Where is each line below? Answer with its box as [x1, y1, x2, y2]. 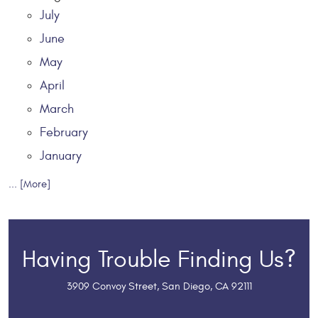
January [40, 148, 82, 163]
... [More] [9, 177, 50, 190]
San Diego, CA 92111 [161, 280, 252, 292]
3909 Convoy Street [66, 280, 157, 292]
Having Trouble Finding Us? [22, 245, 296, 273]
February [40, 124, 88, 140]
